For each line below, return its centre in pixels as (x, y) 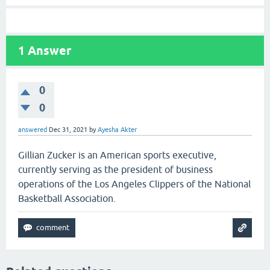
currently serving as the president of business (115, 169)
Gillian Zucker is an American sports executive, (117, 155)
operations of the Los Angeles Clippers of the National (134, 184)
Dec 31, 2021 (68, 130)
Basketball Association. (67, 198)
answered (33, 130)
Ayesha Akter (117, 130)
